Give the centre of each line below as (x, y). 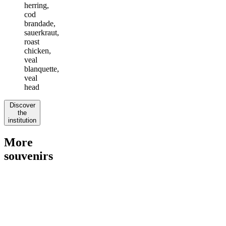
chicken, (38, 50)
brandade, (40, 23)
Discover (22, 105)
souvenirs (29, 156)
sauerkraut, (42, 32)
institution (22, 120)
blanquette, (42, 69)
